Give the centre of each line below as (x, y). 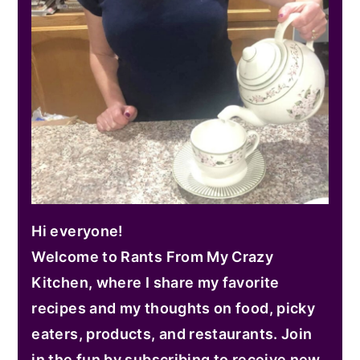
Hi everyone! (78, 231)
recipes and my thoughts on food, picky (174, 308)
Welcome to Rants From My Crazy (153, 256)
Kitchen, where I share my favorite (155, 282)
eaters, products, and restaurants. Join (172, 333)
